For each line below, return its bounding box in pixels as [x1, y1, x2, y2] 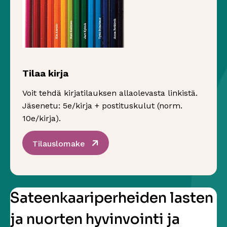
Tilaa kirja [22, 68, 68, 79]
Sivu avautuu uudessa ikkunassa [87, 137, 211, 146]
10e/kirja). [22, 113, 61, 123]
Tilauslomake [32, 139, 85, 148]
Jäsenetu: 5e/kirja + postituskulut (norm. [22, 101, 182, 110]
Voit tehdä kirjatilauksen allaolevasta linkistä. [22, 88, 198, 98]
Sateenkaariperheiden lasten [10, 189, 213, 207]
